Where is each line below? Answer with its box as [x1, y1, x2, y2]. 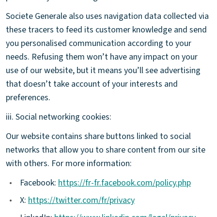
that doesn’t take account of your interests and [6, 77, 178, 90]
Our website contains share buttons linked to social [6, 130, 191, 142]
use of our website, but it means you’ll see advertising [6, 64, 201, 77]
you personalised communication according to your [6, 37, 191, 49]
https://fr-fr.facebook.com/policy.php [58, 176, 191, 189]
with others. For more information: [6, 157, 132, 170]
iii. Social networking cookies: [6, 110, 111, 123]
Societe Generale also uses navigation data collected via [6, 10, 209, 22]
